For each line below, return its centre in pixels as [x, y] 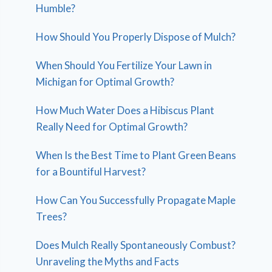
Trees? [52, 217]
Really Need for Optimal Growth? [112, 127]
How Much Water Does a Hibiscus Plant [125, 110]
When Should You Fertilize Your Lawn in [124, 66]
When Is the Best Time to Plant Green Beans [136, 155]
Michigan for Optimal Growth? [105, 82]
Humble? [56, 8]
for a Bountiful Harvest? [91, 172]
